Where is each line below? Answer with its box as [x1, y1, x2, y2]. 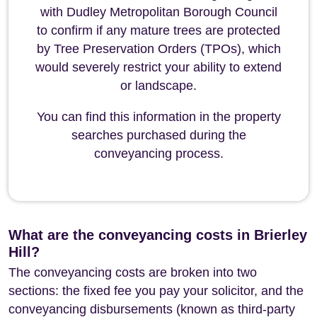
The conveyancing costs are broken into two [8, 265, 257, 279]
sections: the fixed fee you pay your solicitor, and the [8, 284, 304, 298]
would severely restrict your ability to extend [35, 60, 282, 74]
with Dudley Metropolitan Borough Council [40, 5, 277, 19]
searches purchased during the [71, 128, 246, 142]
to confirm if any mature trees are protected [37, 23, 280, 38]
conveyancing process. [93, 146, 224, 161]
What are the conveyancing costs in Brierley [8, 227, 307, 243]
